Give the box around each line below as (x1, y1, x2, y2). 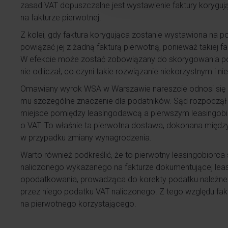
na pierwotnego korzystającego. (20, 199, 136, 209)
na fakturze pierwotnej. (20, 13, 101, 22)
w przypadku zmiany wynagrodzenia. (20, 133, 152, 142)
